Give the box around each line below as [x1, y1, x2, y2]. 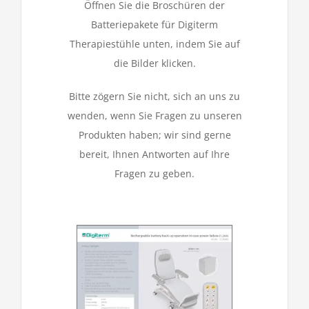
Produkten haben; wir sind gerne [78, 128, 231, 141]
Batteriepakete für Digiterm [91, 18, 218, 31]
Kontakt [139, 25, 170, 37]
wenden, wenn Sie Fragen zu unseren [67, 109, 242, 122]
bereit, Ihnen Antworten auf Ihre [79, 148, 230, 161]
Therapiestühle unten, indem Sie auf [69, 37, 240, 50]
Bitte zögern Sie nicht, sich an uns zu [69, 90, 240, 103]
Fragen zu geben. [114, 167, 195, 180]
